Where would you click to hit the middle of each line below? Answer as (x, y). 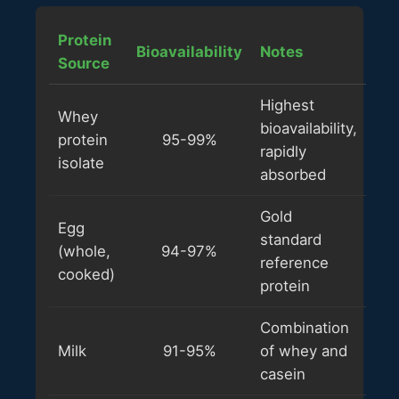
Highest (287, 105)
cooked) (86, 274)
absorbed (293, 174)
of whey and (304, 350)
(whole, (84, 251)
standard (291, 239)
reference (294, 262)
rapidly (283, 151)
